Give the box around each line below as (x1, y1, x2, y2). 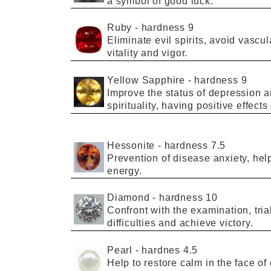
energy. (107, 165, 142, 176)
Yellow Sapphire (107, 74, 188, 85)
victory (220, 218, 250, 229)
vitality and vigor (107, 48, 185, 59)
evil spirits (155, 35, 204, 46)
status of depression (165, 87, 261, 98)
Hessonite (107, 140, 158, 151)
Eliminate (107, 35, 155, 46)
